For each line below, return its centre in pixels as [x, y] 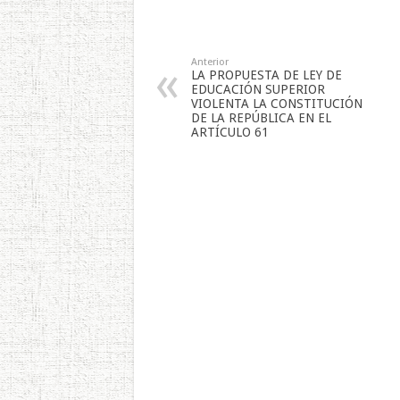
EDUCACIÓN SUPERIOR [258, 89]
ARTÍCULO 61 [229, 132]
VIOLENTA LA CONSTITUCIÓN [276, 103]
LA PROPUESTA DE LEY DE [266, 75]
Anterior [209, 62]
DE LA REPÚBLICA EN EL [261, 117]
